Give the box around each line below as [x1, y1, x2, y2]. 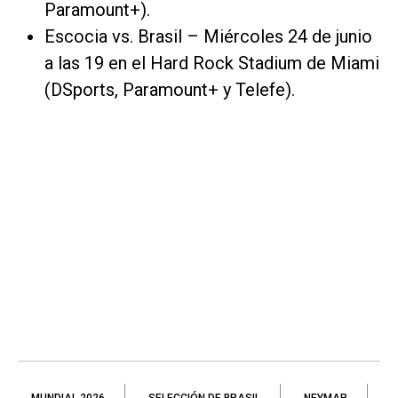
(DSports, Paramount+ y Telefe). [44, 79, 295, 101]
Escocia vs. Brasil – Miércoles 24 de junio [44, 26, 372, 48]
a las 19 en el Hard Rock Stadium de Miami [44, 52, 379, 75]
